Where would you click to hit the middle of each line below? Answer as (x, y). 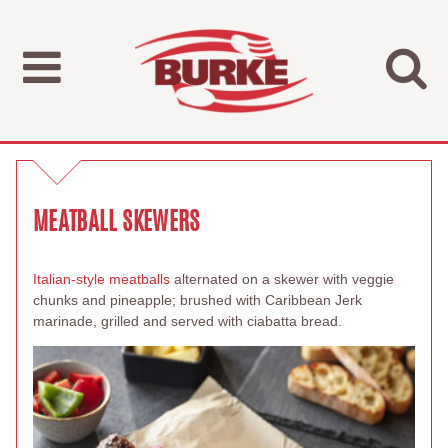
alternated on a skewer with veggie (284, 279)
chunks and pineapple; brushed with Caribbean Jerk (197, 300)
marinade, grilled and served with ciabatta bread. (187, 321)
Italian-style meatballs (103, 279)
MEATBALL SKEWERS (116, 221)
